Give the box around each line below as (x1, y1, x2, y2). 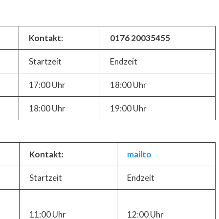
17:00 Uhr (29, 79, 66, 90)
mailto (127, 149, 152, 160)
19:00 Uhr (110, 103, 147, 113)
